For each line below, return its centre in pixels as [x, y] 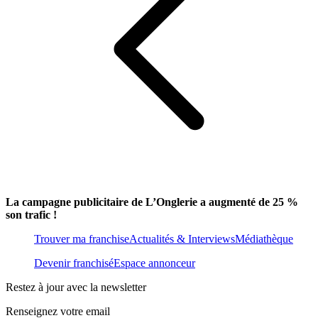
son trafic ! [31, 215]
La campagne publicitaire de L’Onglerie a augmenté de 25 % [152, 202]
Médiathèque [264, 239]
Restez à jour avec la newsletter [76, 287]
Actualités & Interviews [182, 239]
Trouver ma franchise [82, 239]
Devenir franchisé [74, 263]
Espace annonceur [154, 263]
